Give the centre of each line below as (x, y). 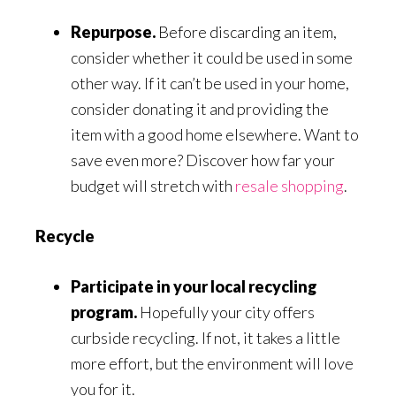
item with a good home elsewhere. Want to (215, 134)
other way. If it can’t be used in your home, (210, 83)
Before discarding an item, (247, 32)
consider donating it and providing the (200, 109)
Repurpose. (114, 32)
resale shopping (289, 186)
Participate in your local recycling (194, 286)
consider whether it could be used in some (212, 57)
